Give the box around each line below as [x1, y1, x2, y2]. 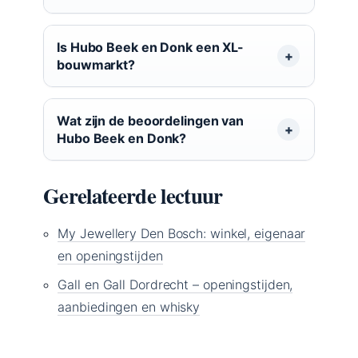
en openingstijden [58, 247, 163, 264]
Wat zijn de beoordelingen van [57, 112, 245, 129]
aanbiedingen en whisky [58, 298, 201, 315]
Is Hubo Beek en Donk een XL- [57, 38, 245, 55]
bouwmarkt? [57, 56, 136, 73]
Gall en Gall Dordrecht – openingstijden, [58, 276, 293, 292]
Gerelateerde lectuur [43, 179, 223, 211]
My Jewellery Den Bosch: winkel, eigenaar [58, 225, 306, 241]
